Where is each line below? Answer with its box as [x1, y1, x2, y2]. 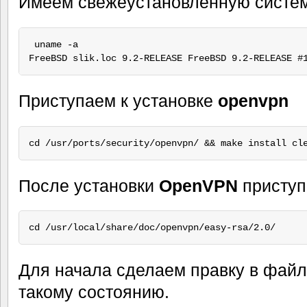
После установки [19, 175, 159, 195]
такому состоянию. [19, 282, 169, 302]
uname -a [28, 39, 78, 51]
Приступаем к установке [19, 90, 218, 110]
